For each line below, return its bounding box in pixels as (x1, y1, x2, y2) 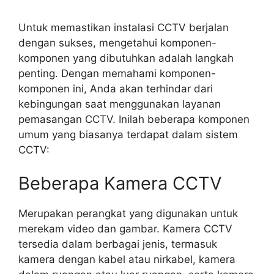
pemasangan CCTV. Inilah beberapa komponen (18, 113, 250, 125)
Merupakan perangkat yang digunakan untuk (18, 207, 238, 220)
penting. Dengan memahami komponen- (18, 67, 216, 80)
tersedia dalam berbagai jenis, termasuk (18, 238, 217, 251)
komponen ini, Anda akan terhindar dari (18, 82, 213, 95)
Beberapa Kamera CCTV (18, 172, 222, 194)
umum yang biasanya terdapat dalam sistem (18, 128, 238, 141)
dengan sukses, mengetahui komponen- (18, 36, 217, 49)
